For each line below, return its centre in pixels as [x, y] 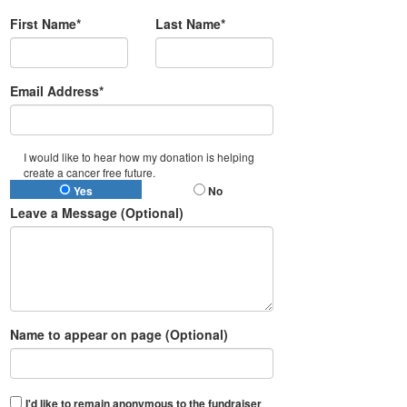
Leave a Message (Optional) [97, 213]
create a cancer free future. [89, 173]
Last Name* [190, 24]
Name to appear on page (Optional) [119, 335]
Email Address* [57, 91]
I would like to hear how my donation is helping [139, 157]
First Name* [45, 24]
